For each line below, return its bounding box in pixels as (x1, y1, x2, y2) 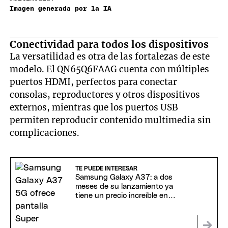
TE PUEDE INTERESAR (75, 165, 137, 172)
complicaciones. (10, 127, 80, 138)
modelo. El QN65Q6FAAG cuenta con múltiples (10, 63, 210, 75)
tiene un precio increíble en (75, 192, 168, 200)
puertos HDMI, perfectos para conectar (10, 76, 178, 88)
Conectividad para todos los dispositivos (10, 38, 209, 50)
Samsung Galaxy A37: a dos (75, 174, 173, 182)
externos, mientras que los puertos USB (10, 101, 179, 113)
